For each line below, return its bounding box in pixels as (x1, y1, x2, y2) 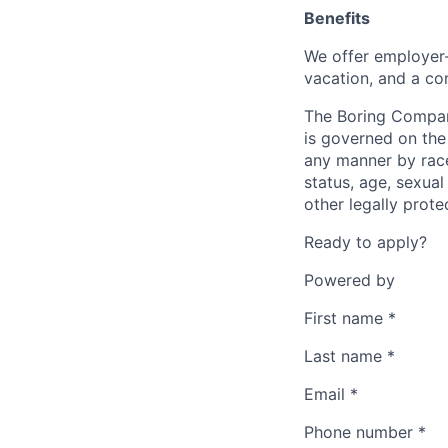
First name (304, 308, 383, 328)
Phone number (304, 422, 413, 442)
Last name (304, 346, 382, 366)
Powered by (304, 270, 395, 290)
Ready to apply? (304, 232, 427, 252)
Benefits (304, 8, 370, 28)
